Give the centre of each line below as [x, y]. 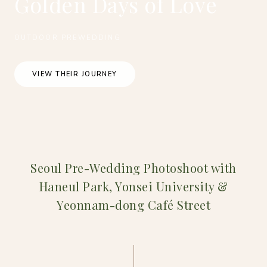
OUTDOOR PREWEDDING [68, 38]
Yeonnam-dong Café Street [133, 205]
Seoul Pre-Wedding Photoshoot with [133, 168]
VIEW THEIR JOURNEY [75, 74]
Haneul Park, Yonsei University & [133, 186]
